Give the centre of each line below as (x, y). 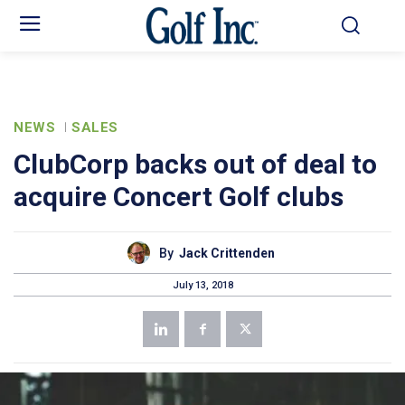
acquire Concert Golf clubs (179, 197)
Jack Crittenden (227, 253)
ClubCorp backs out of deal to (195, 165)
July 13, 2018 (202, 285)
